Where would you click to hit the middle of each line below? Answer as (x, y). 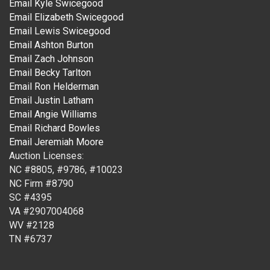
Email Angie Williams (53, 114)
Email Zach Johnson (51, 58)
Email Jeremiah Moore (56, 142)
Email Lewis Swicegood (60, 31)
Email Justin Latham (51, 100)
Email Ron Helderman (54, 86)
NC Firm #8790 (41, 183)
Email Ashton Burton (51, 45)
